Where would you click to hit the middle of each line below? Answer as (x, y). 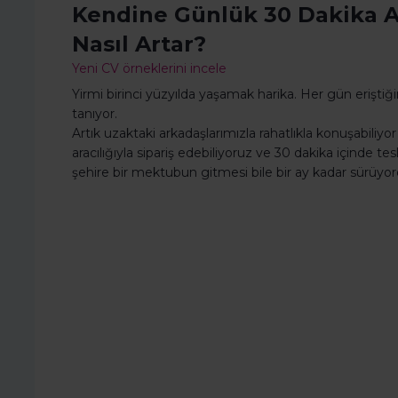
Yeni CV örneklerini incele (149, 69)
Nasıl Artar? (139, 44)
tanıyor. (95, 114)
